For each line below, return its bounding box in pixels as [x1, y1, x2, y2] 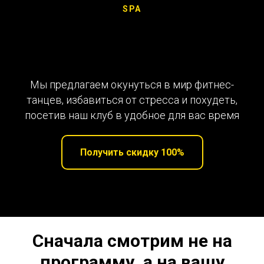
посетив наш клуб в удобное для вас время [25, 108, 239, 121]
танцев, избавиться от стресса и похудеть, [27, 93, 237, 106]
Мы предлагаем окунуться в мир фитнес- [30, 78, 234, 91]
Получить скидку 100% [80, 146, 184, 158]
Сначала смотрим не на [32, 230, 232, 252]
